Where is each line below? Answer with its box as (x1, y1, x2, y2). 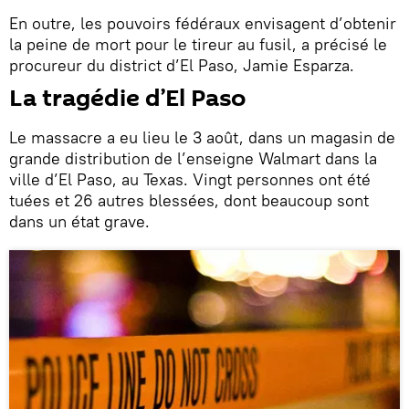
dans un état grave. (9, 210, 150, 232)
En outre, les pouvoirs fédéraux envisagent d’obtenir (9, 12, 396, 34)
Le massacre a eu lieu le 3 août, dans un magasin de (9, 126, 395, 148)
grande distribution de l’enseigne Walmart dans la (9, 147, 377, 169)
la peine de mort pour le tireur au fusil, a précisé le (9, 33, 387, 55)
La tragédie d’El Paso (9, 81, 246, 115)
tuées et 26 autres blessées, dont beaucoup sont (9, 189, 369, 211)
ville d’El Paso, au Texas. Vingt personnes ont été (9, 168, 371, 190)
